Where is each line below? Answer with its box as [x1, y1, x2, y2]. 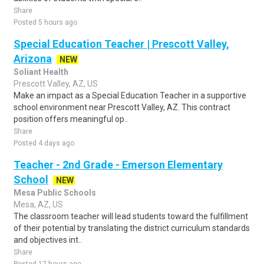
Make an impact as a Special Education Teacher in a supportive [14, 91, 246, 100]
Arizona [14, 52, 52, 65]
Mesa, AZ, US [14, 200, 63, 209]
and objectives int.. [14, 235, 82, 245]
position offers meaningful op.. [14, 114, 128, 124]
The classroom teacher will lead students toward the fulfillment [14, 212, 248, 221]
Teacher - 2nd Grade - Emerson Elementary [14, 159, 223, 171]
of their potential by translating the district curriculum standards [14, 223, 250, 233]
